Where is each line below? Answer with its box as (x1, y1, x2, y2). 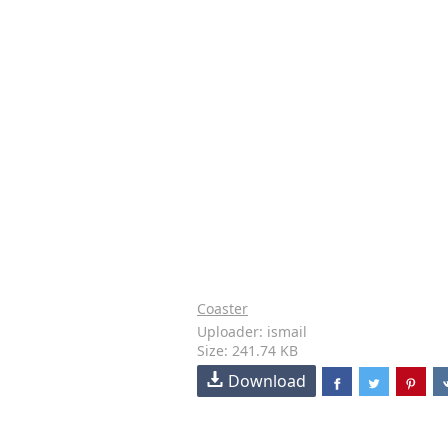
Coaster (197, 299, 248, 318)
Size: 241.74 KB (197, 341, 298, 360)
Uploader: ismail (197, 322, 307, 341)
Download (228, 370, 306, 392)
